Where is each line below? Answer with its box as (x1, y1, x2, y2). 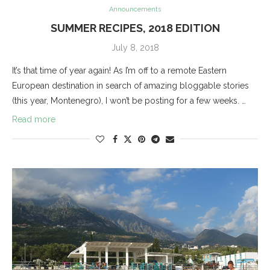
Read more (12, 114, 55, 124)
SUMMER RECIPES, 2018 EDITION (50, 21, 220, 34)
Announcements (109, 5, 161, 13)
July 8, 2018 (111, 42, 159, 52)
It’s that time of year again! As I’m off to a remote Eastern (12, 65, 227, 75)
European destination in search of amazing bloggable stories (12, 80, 249, 90)
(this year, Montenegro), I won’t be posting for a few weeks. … (12, 95, 246, 105)
